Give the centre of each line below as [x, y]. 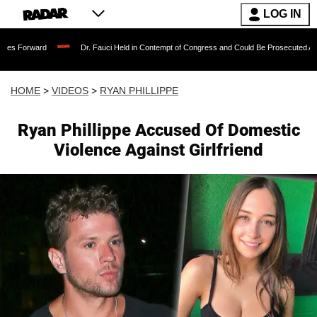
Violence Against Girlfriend [158, 150]
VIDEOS [70, 91]
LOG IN [282, 14]
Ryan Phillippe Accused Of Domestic [158, 130]
